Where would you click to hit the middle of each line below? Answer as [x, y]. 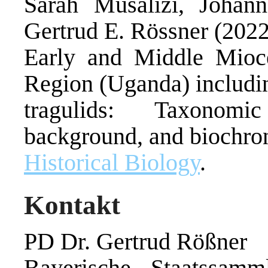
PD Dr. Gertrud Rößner [135, 242]
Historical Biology [112, 163]
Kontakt [72, 205]
